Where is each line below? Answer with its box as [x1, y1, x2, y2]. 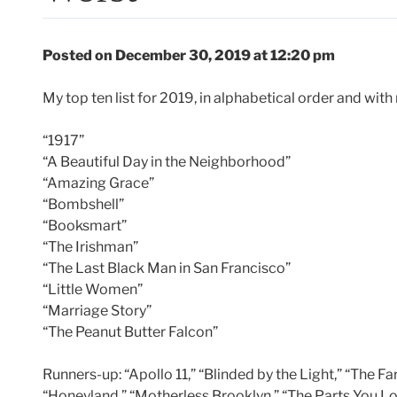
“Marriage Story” [43, 302, 152, 320]
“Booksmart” [43, 217, 127, 235]
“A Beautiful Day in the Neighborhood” [43, 153, 291, 171]
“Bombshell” [43, 196, 124, 214]
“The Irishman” [43, 238, 138, 256]
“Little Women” [43, 281, 143, 299]
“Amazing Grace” [43, 175, 154, 192]
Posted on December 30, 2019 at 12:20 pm [43, 47, 335, 65]
